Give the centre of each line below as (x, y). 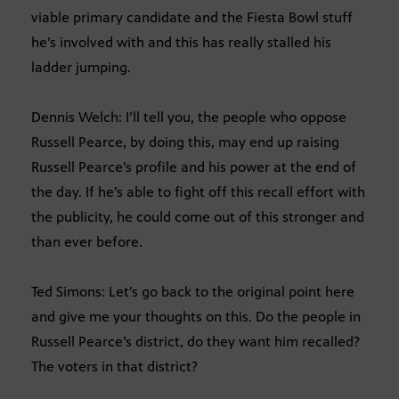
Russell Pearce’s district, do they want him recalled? (195, 341)
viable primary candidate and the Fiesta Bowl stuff (192, 17)
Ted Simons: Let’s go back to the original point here (193, 291)
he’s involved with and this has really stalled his (181, 42)
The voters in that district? (114, 366)
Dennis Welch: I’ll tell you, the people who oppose (189, 117)
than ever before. (87, 241)
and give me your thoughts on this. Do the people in (196, 316)
